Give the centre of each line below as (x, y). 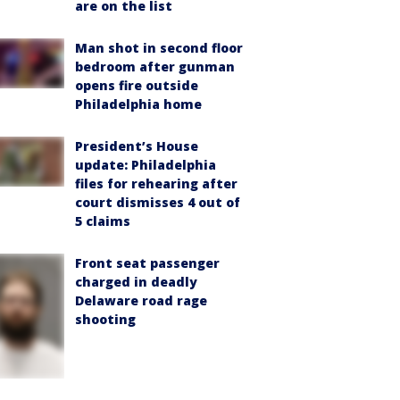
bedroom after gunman (155, 66)
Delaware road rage (141, 300)
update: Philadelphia (146, 164)
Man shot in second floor (159, 47)
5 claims (103, 221)
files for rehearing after (156, 183)
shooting (105, 319)
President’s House (137, 146)
